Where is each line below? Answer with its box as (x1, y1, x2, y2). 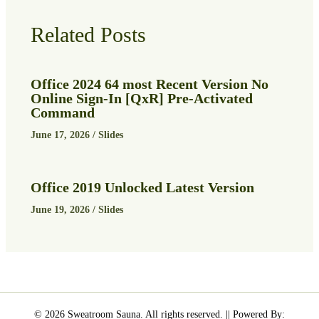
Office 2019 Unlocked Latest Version (30, 179, 254, 195)
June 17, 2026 (30, 129, 93, 140)
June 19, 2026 (30, 204, 93, 215)
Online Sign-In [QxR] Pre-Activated (30, 90, 253, 106)
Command (30, 104, 95, 120)
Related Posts (30, 22, 146, 46)
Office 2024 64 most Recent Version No (30, 75, 268, 92)
